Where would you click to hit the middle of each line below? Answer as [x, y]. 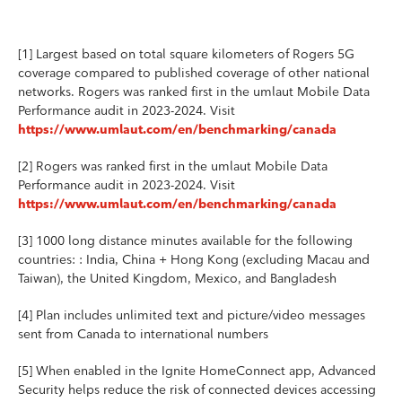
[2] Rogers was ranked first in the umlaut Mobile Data [173, 166]
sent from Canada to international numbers [143, 333]
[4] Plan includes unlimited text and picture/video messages [192, 315]
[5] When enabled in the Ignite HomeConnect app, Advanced [197, 370]
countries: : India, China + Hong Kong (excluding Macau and [194, 259]
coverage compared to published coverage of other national [194, 72]
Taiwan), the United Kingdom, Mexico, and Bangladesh [177, 278]
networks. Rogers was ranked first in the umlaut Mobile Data [194, 91]
